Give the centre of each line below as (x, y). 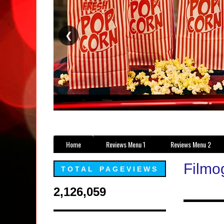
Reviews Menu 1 (126, 144)
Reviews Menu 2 (191, 144)
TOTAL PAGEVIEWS (110, 169)
